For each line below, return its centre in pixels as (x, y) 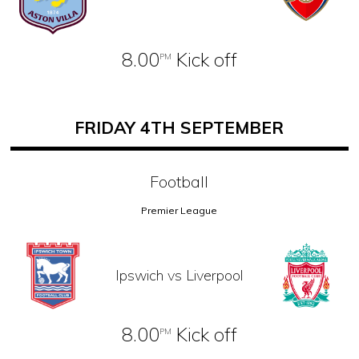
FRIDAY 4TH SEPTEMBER (179, 128)
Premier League (179, 211)
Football (179, 182)
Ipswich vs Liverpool (179, 275)
